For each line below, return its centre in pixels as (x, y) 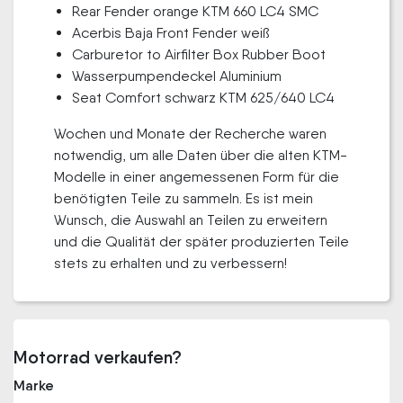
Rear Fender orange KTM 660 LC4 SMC (195, 11)
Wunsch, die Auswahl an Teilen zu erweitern (191, 220)
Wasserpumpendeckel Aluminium (177, 76)
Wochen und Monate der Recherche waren (190, 134)
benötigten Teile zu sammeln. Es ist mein (184, 198)
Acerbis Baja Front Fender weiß (170, 33)
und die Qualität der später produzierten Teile (201, 242)
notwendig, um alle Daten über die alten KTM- (201, 155)
